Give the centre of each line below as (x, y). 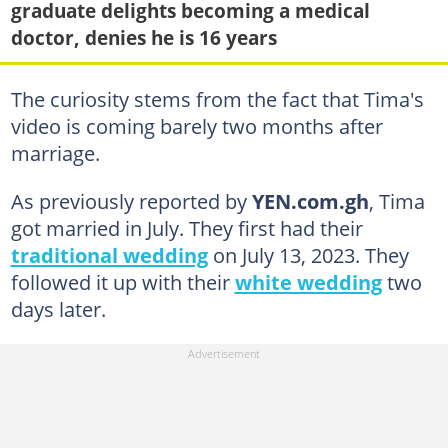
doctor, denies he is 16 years (143, 38)
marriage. (55, 152)
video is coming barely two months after (196, 125)
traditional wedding (109, 254)
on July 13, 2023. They (308, 254)
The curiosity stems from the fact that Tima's (217, 98)
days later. (58, 308)
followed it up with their (122, 281)
